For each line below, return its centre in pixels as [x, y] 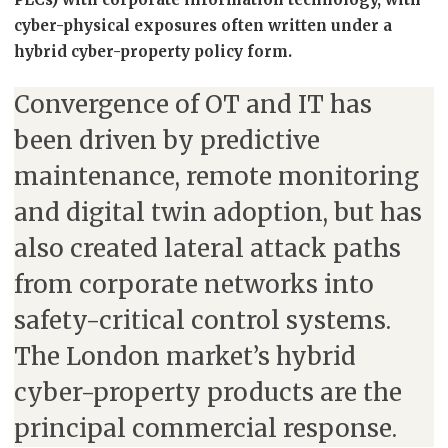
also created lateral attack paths [207, 248]
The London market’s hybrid [185, 356]
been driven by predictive [167, 140]
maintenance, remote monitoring [216, 176]
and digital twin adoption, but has [218, 212]
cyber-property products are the [208, 392]
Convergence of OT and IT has [193, 104]
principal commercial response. [205, 428]
